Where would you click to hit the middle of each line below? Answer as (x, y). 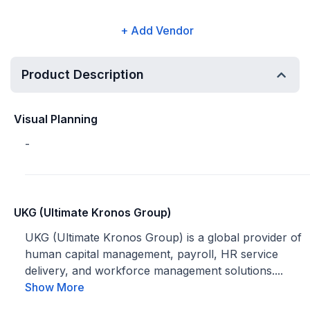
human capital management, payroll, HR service (152, 254)
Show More (55, 287)
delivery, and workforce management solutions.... (154, 271)
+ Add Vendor (157, 30)
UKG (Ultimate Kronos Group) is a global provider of (163, 237)
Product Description (83, 74)
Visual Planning (56, 119)
